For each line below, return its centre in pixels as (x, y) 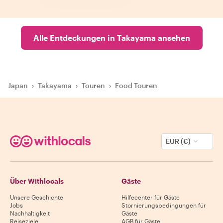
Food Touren (136, 85)
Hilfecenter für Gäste (151, 197)
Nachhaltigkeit (30, 213)
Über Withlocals (37, 181)
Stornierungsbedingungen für (164, 205)
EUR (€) (178, 141)
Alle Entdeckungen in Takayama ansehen (111, 38)
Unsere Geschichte (37, 197)
